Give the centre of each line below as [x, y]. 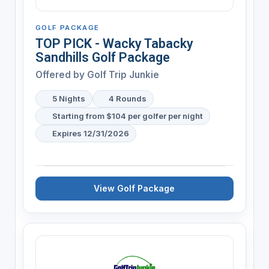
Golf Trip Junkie [123, 74]
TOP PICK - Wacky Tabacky [114, 43]
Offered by [61, 74]
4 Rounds [128, 98]
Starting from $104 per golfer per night [127, 116]
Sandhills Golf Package [102, 57]
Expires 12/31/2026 [90, 133]
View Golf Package [134, 188]
